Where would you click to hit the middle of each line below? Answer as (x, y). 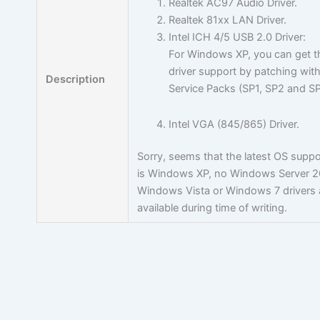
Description (76, 79)
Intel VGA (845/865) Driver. (234, 124)
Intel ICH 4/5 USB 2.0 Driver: (237, 37)
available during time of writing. (212, 208)
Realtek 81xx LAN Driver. (227, 20)
